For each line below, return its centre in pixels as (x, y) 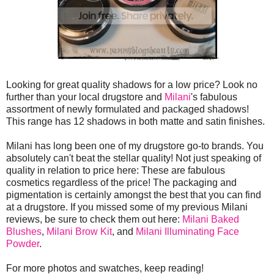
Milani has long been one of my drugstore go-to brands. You (135, 146)
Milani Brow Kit (79, 232)
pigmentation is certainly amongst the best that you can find (134, 195)
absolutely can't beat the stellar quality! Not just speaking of (134, 158)
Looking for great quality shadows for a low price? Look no (132, 85)
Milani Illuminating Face (187, 232)
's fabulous (214, 97)
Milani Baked (211, 220)
